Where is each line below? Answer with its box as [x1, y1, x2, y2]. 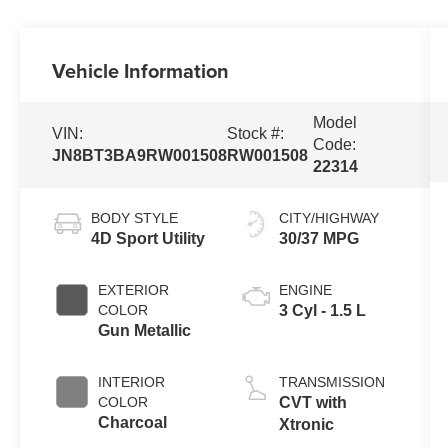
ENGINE [278, 281, 332, 298]
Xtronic [278, 415, 334, 433]
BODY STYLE [91, 209, 179, 226]
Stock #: [227, 124, 285, 142]
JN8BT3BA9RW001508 [52, 146, 228, 164]
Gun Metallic [98, 321, 192, 339]
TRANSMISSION [278, 373, 385, 390]
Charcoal [98, 413, 168, 431]
